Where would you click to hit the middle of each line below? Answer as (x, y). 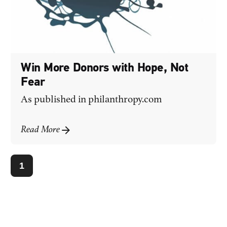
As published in (55, 100)
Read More (41, 130)
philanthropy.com (125, 100)
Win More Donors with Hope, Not (105, 68)
